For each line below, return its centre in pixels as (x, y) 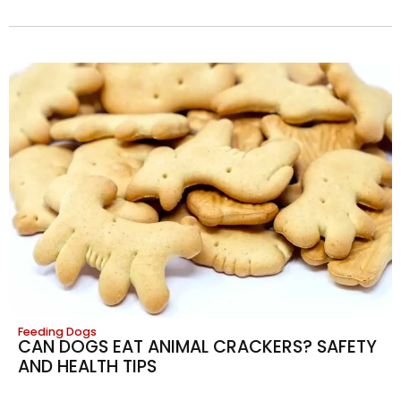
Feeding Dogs (57, 331)
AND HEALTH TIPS (87, 366)
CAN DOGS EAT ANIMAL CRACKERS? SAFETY (197, 346)
